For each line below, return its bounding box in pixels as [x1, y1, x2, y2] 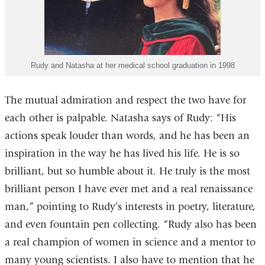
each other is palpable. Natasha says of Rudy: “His [4, 111, 236, 124]
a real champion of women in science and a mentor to [4, 235, 256, 248]
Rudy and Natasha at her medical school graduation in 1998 [30, 60, 235, 70]
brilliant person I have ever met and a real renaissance [4, 182, 253, 195]
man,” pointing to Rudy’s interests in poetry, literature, [4, 200, 256, 213]
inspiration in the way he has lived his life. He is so [4, 147, 240, 160]
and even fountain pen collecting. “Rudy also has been [4, 218, 257, 231]
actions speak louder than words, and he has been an [4, 129, 250, 142]
